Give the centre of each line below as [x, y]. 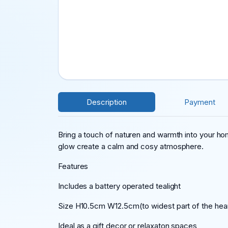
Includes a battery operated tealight [120, 186]
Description [107, 102]
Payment [199, 102]
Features [73, 166]
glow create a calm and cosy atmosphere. [131, 147]
